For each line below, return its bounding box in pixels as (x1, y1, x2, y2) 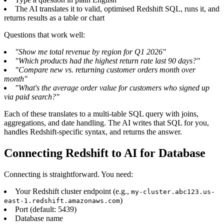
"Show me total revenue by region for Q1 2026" (15, 47, 166, 56)
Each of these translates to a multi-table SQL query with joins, (4, 109, 198, 118)
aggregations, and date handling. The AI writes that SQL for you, (4, 118, 209, 127)
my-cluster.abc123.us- (131, 188, 215, 196)
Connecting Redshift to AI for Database (4, 146, 205, 160)
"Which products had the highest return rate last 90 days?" (15, 56, 200, 65)
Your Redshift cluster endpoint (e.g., (15, 187, 131, 196)
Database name (15, 214, 63, 223)
